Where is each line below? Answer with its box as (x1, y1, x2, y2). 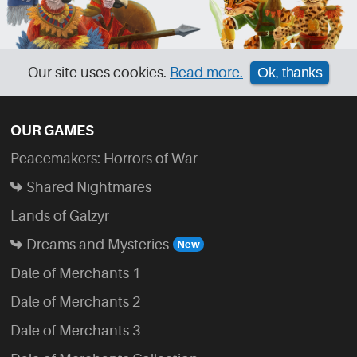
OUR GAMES (10, 122, 95, 139)
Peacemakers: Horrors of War (10, 150, 198, 167)
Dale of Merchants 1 (10, 265, 141, 281)
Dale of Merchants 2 (10, 293, 141, 310)
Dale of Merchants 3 (10, 322, 141, 339)
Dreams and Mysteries (26, 236, 170, 253)
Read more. (170, 65, 243, 81)
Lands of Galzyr (10, 207, 110, 224)
